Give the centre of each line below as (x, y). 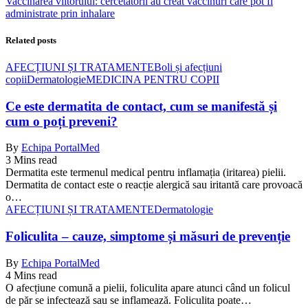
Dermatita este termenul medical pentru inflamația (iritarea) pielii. (146, 173)
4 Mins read (31, 275)
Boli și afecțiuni (188, 67)
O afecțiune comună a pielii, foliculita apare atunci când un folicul (148, 287)
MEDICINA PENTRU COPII (153, 79)
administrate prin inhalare (60, 13)
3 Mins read (31, 160)
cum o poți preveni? (62, 121)
